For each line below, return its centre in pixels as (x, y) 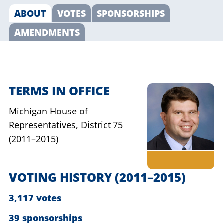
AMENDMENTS (47, 32)
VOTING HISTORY (62, 177)
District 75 (102, 125)
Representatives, (44, 125)
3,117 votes (35, 198)
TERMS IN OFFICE (59, 90)
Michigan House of (48, 111)
